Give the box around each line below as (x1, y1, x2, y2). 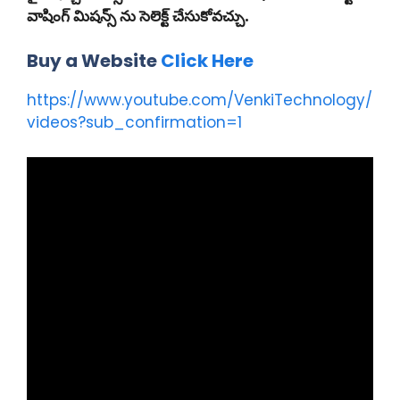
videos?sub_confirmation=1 (27, 112, 242, 133)
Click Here (161, 48, 254, 73)
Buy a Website (27, 48, 161, 73)
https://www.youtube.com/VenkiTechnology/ (27, 89, 372, 111)
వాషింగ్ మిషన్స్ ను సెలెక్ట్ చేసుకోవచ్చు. (27, 4, 249, 27)
